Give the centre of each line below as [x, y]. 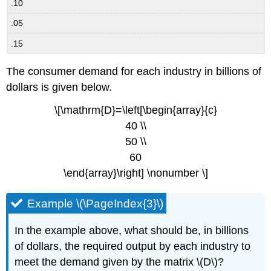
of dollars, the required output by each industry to [133, 247]
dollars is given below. [59, 87]
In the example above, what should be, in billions [132, 231]
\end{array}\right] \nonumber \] [135, 173]
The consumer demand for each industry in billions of [134, 71]
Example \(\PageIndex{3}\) [96, 203]
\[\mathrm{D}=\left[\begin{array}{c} [135, 110]
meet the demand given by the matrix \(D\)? [119, 262]
